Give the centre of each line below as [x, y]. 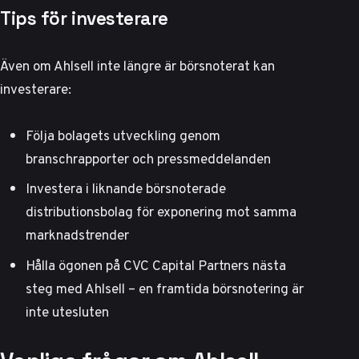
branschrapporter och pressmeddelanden [148, 158]
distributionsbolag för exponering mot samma [161, 212]
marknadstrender [77, 235]
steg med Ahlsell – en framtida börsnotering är [165, 288]
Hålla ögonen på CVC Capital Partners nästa [156, 265]
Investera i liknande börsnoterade [126, 189]
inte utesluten [67, 311]
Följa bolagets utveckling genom [123, 135]
